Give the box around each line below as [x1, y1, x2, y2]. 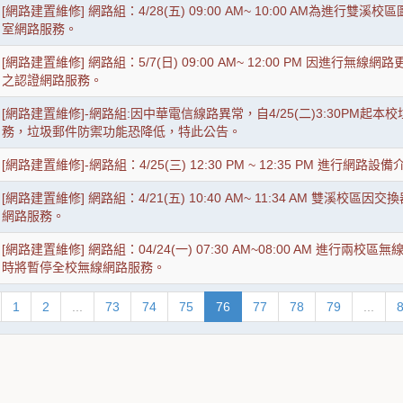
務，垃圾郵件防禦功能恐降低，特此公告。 [2, 124, 241, 139]
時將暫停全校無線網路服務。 [2, 260, 166, 274]
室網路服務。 [2, 22, 77, 36]
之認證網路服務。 [2, 73, 103, 87]
